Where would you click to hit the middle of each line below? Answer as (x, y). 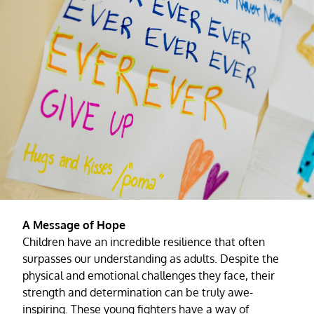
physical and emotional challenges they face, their (149, 275)
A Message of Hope (74, 225)
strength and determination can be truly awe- (138, 292)
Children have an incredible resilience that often (144, 241)
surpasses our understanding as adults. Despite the (151, 258)
